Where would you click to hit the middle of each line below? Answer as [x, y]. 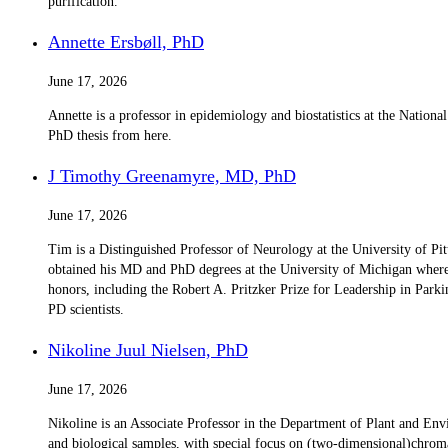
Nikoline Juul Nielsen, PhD [148, 349]
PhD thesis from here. [110, 135]
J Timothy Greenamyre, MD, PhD [172, 175]
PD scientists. [86, 309]
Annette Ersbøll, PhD [126, 41]
